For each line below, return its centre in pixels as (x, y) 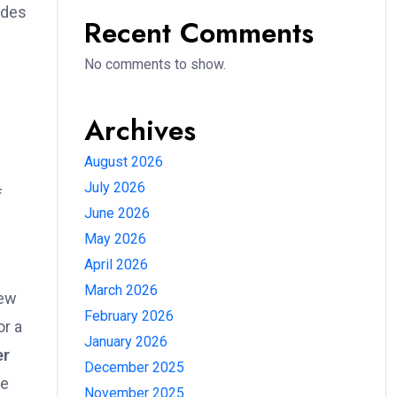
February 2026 (129, 316)
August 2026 (124, 162)
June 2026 (117, 213)
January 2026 (126, 342)
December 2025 (134, 367)
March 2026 (121, 290)
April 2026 (116, 265)
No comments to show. (155, 64)
